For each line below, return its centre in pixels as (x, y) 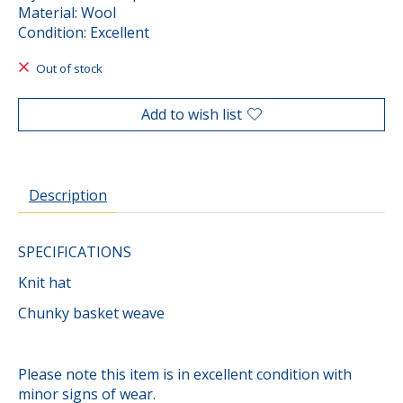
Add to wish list (192, 114)
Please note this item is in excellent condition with (185, 374)
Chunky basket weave (93, 313)
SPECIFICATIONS (76, 251)
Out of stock (69, 69)
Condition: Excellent (84, 33)
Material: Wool (67, 13)
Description (68, 195)
